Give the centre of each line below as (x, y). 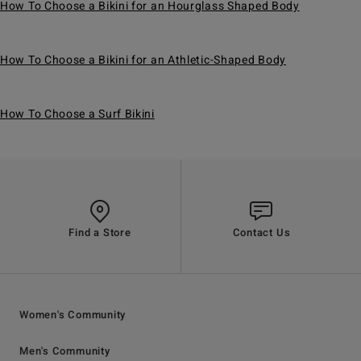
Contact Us (261, 233)
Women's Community (73, 315)
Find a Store (100, 233)
